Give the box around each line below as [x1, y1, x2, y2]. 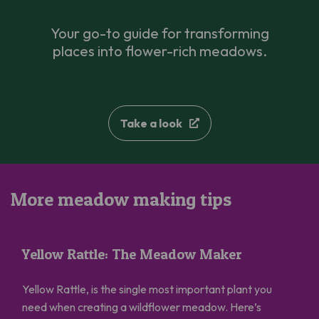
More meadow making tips [11, 187, 231, 210]
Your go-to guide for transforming [50, 23, 269, 42]
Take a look [120, 115, 182, 130]
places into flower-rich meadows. [52, 41, 267, 60]
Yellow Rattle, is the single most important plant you [22, 282, 272, 297]
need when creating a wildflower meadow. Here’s [22, 300, 261, 315]
